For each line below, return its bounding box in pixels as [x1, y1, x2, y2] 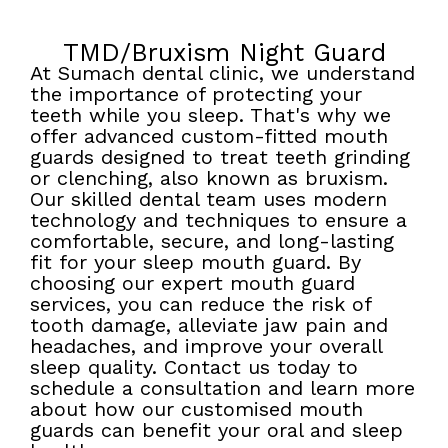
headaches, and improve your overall [30, 333, 382, 358]
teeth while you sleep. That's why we [30, 102, 391, 127]
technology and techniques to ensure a [30, 207, 407, 232]
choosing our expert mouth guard [30, 270, 355, 295]
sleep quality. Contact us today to [30, 354, 358, 379]
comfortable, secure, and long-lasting [30, 228, 394, 253]
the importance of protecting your [30, 81, 362, 106]
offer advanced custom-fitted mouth [30, 123, 388, 148]
